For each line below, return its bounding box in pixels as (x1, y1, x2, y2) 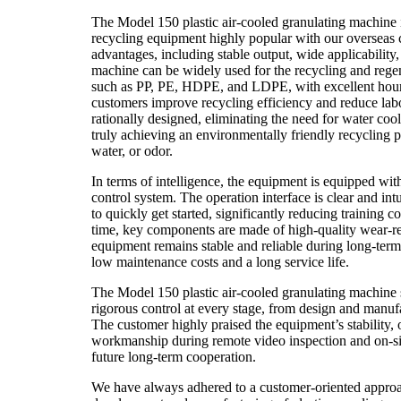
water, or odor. (91, 143, 173, 158)
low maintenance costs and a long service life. (91, 254, 349, 269)
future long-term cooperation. (91, 349, 256, 364)
